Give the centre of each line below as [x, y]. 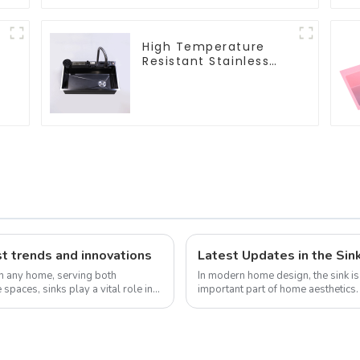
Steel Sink [175, 75]
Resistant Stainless [206, 61]
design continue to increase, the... [275, 303]
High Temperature [204, 46]
